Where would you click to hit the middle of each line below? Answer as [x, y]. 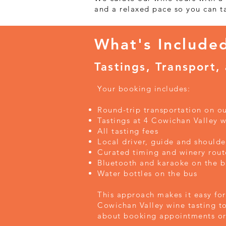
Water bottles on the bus [147, 173]
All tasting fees [128, 131]
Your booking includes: [144, 89]
